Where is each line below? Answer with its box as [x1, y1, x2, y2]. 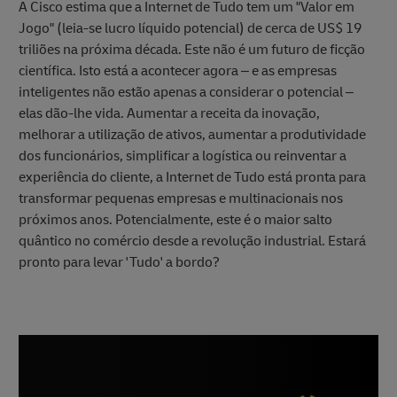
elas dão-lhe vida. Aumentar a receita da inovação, [19, 105, 320, 123]
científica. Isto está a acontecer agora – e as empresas [19, 62, 337, 81]
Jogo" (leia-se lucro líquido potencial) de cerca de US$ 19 [19, 19, 362, 38]
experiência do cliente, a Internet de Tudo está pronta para [19, 168, 366, 187]
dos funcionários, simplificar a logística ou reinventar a [19, 147, 346, 166]
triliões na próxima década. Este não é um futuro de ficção [19, 41, 365, 59]
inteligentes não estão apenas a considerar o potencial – [19, 83, 354, 102]
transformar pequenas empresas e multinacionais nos [19, 190, 343, 208]
